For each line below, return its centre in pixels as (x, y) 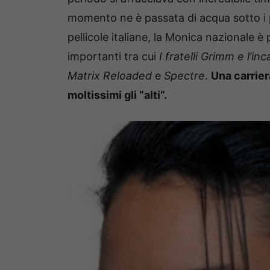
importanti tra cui (113, 56)
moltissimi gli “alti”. (117, 95)
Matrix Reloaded (110, 75)
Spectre (184, 75)
